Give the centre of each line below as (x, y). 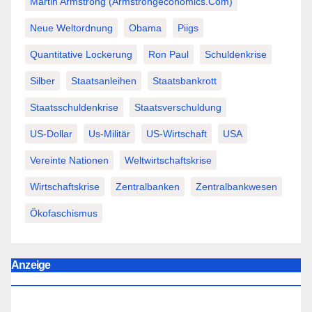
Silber (42, 81)
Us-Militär (109, 134)
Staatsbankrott (185, 81)
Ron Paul (169, 55)
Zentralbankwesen (236, 187)
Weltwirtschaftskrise (168, 161)
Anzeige (31, 265)
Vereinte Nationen (69, 161)
